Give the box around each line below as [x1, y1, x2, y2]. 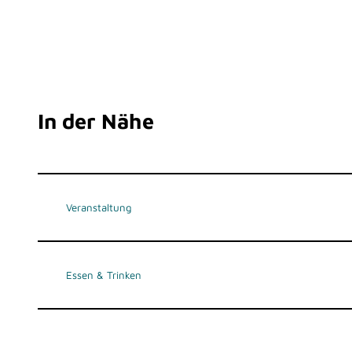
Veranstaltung [66, 201, 132, 214]
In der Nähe [38, 108, 154, 134]
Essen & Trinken [66, 269, 141, 282]
